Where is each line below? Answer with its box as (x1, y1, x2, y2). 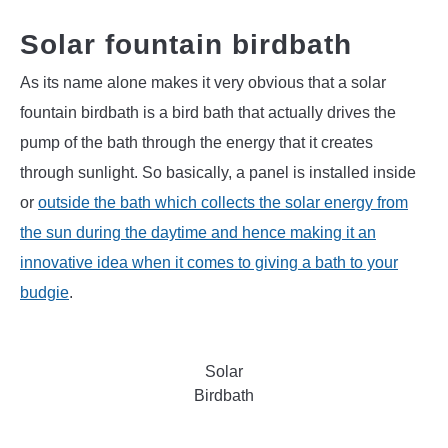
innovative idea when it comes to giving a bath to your (20, 253, 398, 271)
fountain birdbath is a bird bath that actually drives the (20, 103, 396, 121)
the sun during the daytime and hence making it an (20, 223, 376, 241)
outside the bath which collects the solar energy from (38, 193, 408, 211)
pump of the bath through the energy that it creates (20, 133, 373, 151)
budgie (20, 283, 69, 301)
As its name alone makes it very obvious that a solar (20, 73, 386, 91)
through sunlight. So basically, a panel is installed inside (20, 163, 416, 181)
